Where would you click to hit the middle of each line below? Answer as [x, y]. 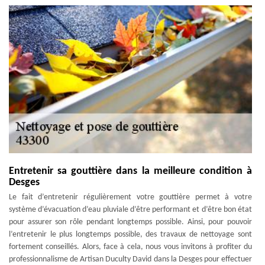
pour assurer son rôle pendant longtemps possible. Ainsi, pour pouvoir [130, 222]
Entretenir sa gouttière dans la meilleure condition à [130, 171]
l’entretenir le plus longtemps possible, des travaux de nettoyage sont [130, 234]
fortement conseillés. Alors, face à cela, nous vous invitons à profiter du [130, 247]
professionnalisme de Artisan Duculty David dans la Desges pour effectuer [130, 259]
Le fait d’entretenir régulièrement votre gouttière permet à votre [130, 197]
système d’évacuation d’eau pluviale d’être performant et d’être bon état [130, 209]
